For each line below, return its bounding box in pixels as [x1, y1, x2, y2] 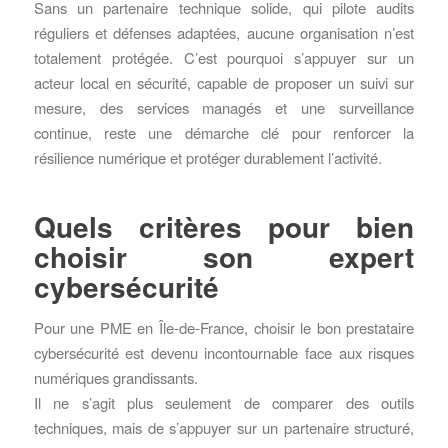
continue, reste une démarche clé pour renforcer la [33, 122, 415, 144]
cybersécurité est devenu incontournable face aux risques [33, 342, 415, 364]
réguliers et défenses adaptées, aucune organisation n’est [33, 22, 415, 44]
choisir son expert [33, 236, 415, 278]
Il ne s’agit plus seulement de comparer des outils [33, 392, 415, 414]
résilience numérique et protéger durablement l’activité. [33, 147, 382, 169]
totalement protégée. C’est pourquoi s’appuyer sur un [33, 47, 415, 69]
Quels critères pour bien [33, 206, 415, 248]
